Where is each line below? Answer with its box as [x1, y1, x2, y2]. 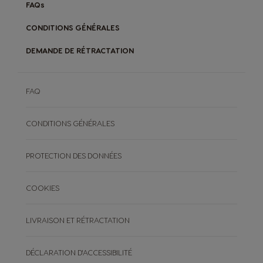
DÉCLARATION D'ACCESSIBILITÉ [26, 248, 132, 257]
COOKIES [26, 183, 59, 193]
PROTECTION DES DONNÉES [26, 151, 122, 160]
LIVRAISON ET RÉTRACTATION [26, 215, 130, 225]
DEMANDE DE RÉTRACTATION [26, 46, 134, 55]
